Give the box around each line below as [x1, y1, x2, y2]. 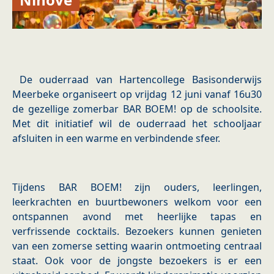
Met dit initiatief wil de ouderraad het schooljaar [12, 117, 262, 131]
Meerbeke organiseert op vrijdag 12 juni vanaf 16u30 [12, 87, 262, 102]
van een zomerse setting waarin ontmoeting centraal [12, 239, 262, 253]
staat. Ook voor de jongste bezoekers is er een [12, 254, 262, 268]
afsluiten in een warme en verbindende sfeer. [12, 131, 220, 146]
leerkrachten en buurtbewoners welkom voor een [12, 195, 262, 209]
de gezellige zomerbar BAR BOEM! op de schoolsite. [12, 102, 262, 116]
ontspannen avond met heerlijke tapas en [12, 210, 262, 224]
